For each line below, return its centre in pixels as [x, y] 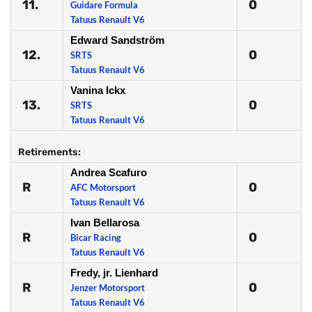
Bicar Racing [96, 237]
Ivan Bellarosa [105, 223]
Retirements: [49, 152]
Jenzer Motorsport [108, 288]
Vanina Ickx [98, 90]
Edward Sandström [117, 40]
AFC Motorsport [103, 187]
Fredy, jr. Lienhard [114, 273]
